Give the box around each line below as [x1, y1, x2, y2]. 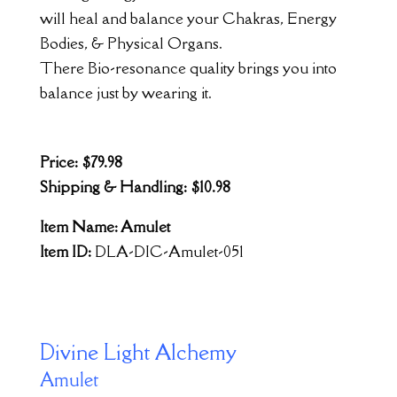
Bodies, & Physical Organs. [39, 33, 222, 54]
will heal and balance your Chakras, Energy [39, 8, 337, 29]
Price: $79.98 [39, 152, 122, 173]
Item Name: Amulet [39, 216, 170, 237]
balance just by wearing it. [39, 82, 212, 104]
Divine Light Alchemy [39, 338, 237, 367]
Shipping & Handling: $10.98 [39, 176, 230, 198]
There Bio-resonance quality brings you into [39, 58, 337, 79]
